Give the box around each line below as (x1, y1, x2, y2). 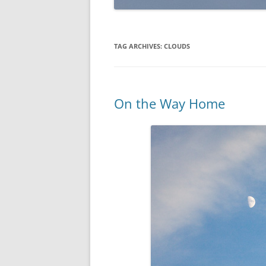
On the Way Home (114, 94, 225, 112)
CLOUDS (164, 42, 190, 50)
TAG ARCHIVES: (114, 42, 164, 50)
